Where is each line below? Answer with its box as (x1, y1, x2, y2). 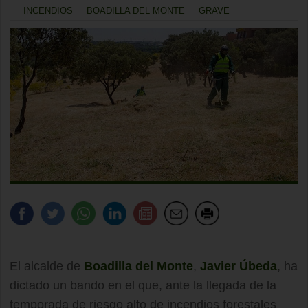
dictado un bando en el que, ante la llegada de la (10, 278, 276, 292)
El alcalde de (10, 258, 84, 273)
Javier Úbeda (200, 258, 277, 273)
